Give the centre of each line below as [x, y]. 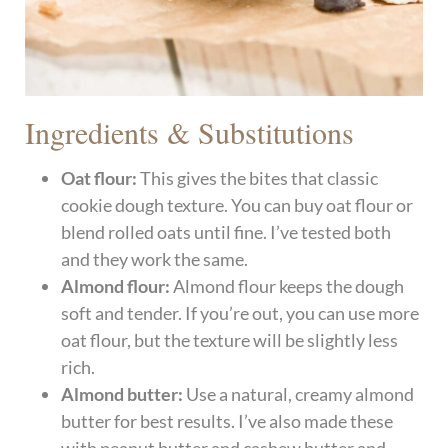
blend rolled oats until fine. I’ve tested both [226, 231]
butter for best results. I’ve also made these [227, 420]
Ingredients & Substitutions [190, 131]
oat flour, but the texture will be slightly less [230, 339]
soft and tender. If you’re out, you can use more [240, 312]
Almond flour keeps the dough [287, 285]
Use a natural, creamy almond [299, 393]
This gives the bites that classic [258, 177]
